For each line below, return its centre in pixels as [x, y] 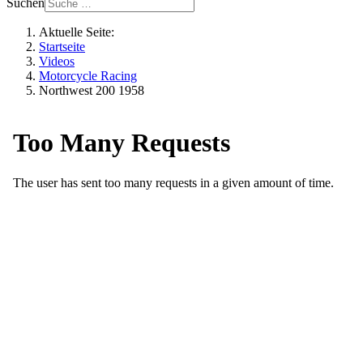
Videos [57, 61]
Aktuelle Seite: [80, 32]
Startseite [62, 47]
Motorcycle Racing [88, 76]
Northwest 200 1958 [92, 90]
